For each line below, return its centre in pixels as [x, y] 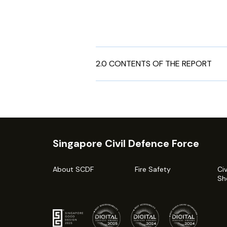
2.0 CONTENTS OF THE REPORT [154, 64]
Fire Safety [153, 169]
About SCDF [73, 169]
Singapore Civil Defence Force [126, 144]
